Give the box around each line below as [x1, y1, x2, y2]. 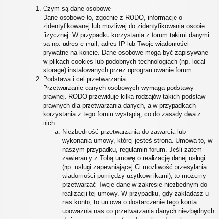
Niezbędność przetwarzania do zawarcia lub [62, 128, 186, 135]
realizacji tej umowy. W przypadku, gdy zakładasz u [62, 190, 209, 197]
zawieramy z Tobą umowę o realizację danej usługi [62, 154, 205, 162]
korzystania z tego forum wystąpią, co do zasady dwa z [43, 110, 201, 118]
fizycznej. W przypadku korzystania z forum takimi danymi [43, 31, 209, 39]
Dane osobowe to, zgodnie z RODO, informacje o [43, 14, 182, 21]
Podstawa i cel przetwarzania [43, 75, 126, 83]
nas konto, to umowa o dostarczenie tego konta [62, 198, 197, 206]
